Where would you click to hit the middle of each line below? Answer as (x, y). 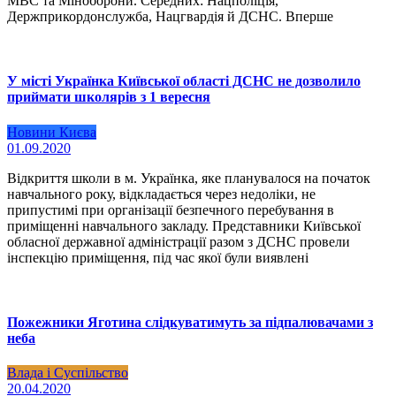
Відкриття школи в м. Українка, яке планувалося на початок (189, 178)
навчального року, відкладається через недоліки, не (161, 194)
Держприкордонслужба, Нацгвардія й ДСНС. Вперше (170, 16)
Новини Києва (52, 132)
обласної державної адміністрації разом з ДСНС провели (179, 241)
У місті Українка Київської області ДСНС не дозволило (184, 81)
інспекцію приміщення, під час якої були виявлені (158, 257)
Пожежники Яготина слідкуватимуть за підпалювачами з (190, 322)
